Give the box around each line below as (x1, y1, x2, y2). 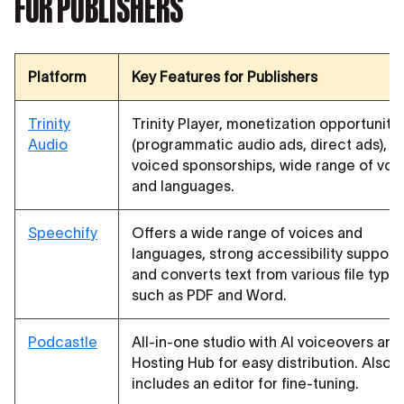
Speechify (28, 225, 97, 242)
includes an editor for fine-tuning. (132, 375, 359, 392)
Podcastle (28, 334, 97, 351)
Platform (28, 69, 87, 86)
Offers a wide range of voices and (132, 225, 363, 242)
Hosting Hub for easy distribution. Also (132, 354, 391, 372)
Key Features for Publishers (132, 69, 317, 86)
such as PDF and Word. (132, 287, 287, 304)
